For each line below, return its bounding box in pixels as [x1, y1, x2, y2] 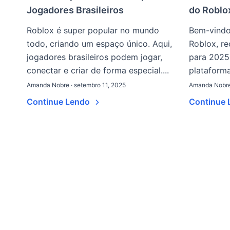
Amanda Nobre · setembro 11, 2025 [27, 81, 126, 89]
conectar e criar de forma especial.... [27, 65, 169, 75]
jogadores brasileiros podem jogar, [27, 52, 162, 62]
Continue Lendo [27, 97, 92, 107]
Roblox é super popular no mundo [27, 25, 159, 35]
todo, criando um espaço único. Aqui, [27, 39, 172, 49]
